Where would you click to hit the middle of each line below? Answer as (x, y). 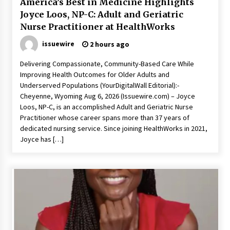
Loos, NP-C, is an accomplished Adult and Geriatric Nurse (106, 107)
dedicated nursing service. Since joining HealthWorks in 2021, (113, 128)
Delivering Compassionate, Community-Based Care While (107, 64)
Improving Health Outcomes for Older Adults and (94, 74)
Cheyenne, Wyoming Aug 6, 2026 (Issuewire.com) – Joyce (107, 96)
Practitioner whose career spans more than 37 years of (104, 118)
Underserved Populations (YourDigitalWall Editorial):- (99, 85)
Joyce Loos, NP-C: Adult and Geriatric (101, 14)
